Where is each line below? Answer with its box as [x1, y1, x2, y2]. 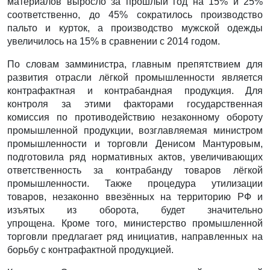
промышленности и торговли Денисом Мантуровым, [7, 139, 263, 149]
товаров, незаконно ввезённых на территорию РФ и [7, 192, 263, 202]
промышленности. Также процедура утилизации [7, 178, 263, 189]
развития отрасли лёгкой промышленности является [7, 72, 263, 83]
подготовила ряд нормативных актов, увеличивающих [7, 152, 263, 163]
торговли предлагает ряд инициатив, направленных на [7, 231, 263, 242]
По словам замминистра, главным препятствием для [7, 59, 263, 70]
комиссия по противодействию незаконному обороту [7, 112, 263, 123]
